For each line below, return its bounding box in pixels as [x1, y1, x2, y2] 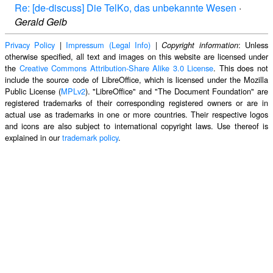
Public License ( [5, 85, 61, 97]
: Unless [238, 39, 269, 51]
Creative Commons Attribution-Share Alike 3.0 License [19, 62, 214, 74]
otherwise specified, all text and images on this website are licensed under [5, 51, 268, 63]
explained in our [5, 132, 62, 144]
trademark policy [62, 132, 118, 144]
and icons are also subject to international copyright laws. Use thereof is [5, 120, 268, 132]
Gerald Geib [15, 15, 67, 29]
